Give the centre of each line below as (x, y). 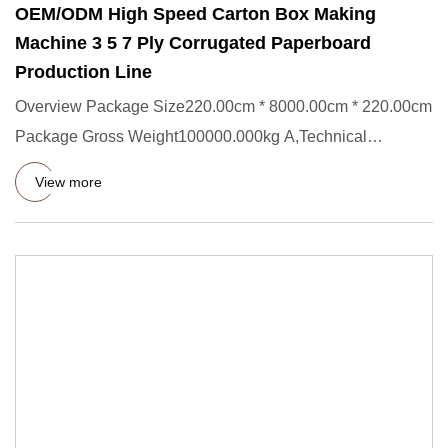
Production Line (83, 72)
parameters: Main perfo (96, 166)
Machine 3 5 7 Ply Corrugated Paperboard (193, 43)
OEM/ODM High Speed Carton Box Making (195, 14)
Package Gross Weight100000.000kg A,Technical (191, 136)
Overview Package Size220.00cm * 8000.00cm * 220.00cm (223, 106)
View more (68, 181)
